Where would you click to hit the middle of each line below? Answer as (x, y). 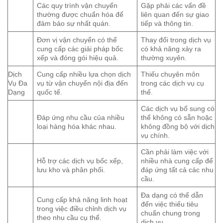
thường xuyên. (164, 58)
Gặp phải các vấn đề (174, 6)
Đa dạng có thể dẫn (172, 195)
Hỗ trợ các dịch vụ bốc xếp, (80, 161)
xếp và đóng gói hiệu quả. (78, 58)
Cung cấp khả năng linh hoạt (82, 200)
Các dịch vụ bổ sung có (178, 109)
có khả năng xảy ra (171, 49)
